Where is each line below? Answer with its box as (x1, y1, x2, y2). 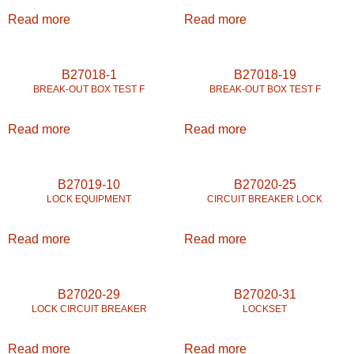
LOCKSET (243, 303, 288, 314)
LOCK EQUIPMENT (47, 193, 132, 205)
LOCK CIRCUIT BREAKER (31, 303, 147, 314)
